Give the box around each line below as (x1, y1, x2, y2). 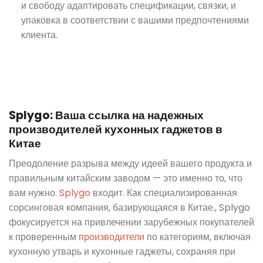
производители (79, 230, 144, 244)
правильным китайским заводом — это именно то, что (9, 171, 242, 186)
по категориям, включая (144, 230, 251, 244)
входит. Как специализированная (90, 186, 237, 200)
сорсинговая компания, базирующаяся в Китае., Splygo (9, 201, 250, 215)
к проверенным (9, 230, 79, 244)
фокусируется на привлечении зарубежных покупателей (9, 215, 254, 230)
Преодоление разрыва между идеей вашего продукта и (9, 157, 252, 171)
